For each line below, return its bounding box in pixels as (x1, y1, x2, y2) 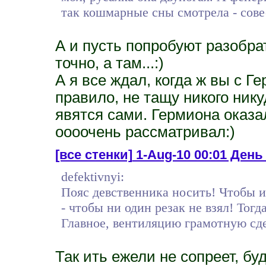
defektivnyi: (61, 169, 124, 184)
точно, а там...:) (55, 54, 164, 71)
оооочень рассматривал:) (55, 123, 235, 140)
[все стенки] (55, 147, 132, 162)
